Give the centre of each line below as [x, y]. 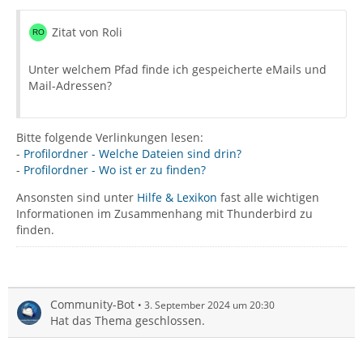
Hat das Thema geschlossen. [128, 320]
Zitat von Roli [87, 32]
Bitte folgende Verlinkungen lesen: [110, 137]
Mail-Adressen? [70, 85]
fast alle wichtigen [268, 197]
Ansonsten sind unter [77, 197]
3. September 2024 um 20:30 [209, 305]
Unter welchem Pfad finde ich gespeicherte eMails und [177, 69]
